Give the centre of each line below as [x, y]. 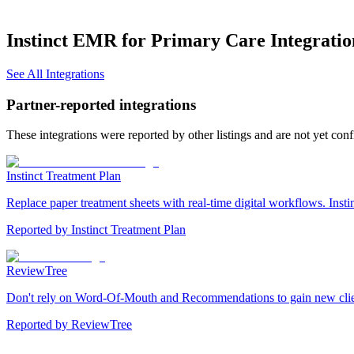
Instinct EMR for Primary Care [136, 40]
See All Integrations [55, 73]
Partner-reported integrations [101, 104]
